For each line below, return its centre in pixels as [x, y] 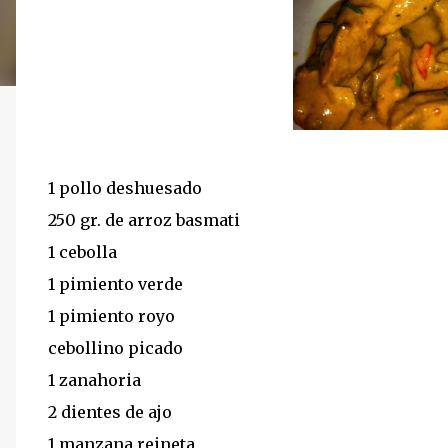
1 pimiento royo [111, 315]
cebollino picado [115, 347]
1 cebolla [82, 251]
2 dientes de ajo [110, 411]
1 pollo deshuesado [125, 187]
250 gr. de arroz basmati [144, 219]
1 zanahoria [94, 379]
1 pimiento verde [115, 283]
